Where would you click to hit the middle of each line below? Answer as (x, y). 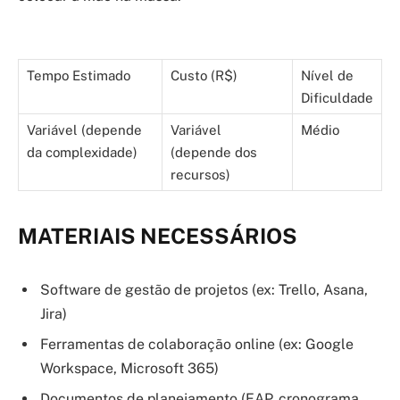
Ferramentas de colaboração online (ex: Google (197, 344)
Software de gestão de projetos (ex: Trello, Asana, (204, 289)
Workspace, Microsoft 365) (129, 368)
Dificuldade (337, 98)
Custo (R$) (204, 76)
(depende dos (214, 153)
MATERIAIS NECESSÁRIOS (158, 236)
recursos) (200, 175)
